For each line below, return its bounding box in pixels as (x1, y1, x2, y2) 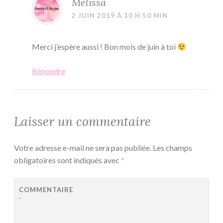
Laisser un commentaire (14, 113, 151, 130)
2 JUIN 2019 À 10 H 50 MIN (72, 11, 168, 20)
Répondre (32, 66, 65, 76)
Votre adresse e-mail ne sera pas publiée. (14, 143, 151, 153)
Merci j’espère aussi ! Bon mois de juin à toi (32, 42, 177, 52)
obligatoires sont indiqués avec (14, 155, 121, 165)
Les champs (153, 143, 192, 153)
